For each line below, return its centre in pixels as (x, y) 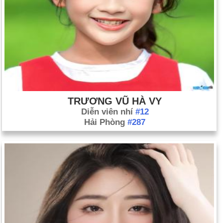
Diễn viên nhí (108, 112)
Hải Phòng (106, 122)
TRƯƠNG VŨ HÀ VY (115, 101)
